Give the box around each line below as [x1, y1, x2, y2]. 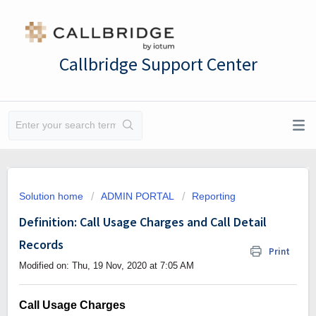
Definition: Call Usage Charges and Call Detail [19, 214, 267, 230]
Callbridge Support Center [59, 51, 257, 75]
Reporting [192, 190, 236, 202]
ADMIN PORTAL [101, 190, 174, 202]
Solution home [19, 190, 86, 202]
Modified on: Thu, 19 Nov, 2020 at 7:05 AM [19, 260, 194, 271]
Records [19, 236, 63, 253]
